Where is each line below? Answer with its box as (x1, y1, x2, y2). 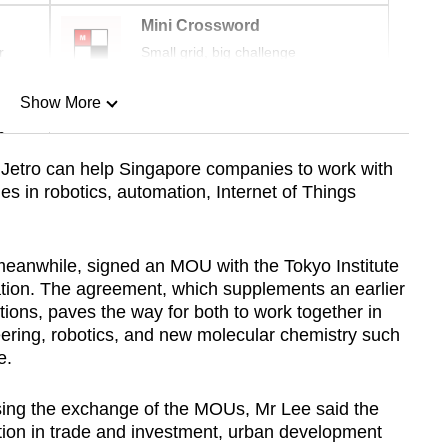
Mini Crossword (141, 17, 260, 34)
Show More (19, 94, 101, 111)
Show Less (20, 196, 100, 213)
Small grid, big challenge (141, 44, 296, 60)
